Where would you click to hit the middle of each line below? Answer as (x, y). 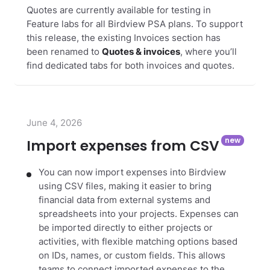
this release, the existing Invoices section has (124, 38)
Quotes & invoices (141, 52)
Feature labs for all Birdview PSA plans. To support (135, 24)
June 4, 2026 (54, 123)
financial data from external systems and (124, 200)
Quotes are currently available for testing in (119, 11)
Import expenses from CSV (123, 146)
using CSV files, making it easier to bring (125, 187)
